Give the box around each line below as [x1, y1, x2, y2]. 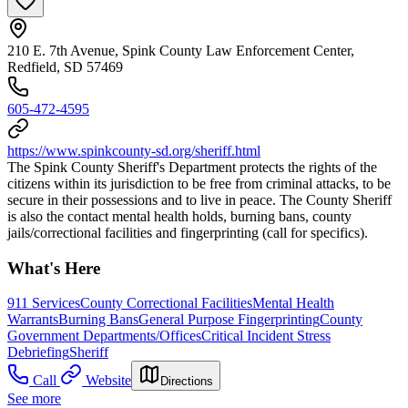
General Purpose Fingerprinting [138, 311, 320, 328]
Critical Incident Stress [201, 328, 331, 344]
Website [86, 372, 131, 389]
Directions [160, 374, 213, 389]
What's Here [7, 258, 100, 278]
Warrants [7, 311, 58, 328]
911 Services [7, 295, 80, 311]
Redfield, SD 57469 [7, 58, 123, 75]
